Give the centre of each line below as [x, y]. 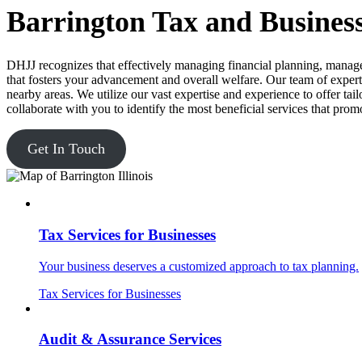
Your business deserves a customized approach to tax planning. [199, 266]
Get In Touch [66, 149]
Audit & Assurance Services [130, 339]
